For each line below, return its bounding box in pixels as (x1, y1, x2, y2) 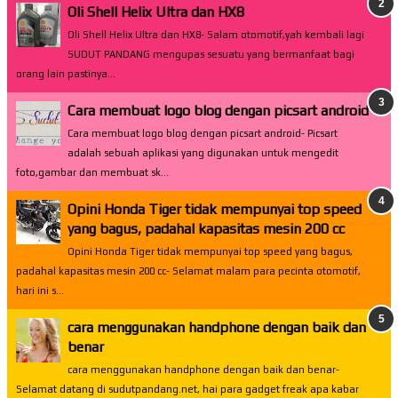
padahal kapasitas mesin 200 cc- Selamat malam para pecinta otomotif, (16, 266, 361, 277)
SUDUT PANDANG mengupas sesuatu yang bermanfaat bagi (68, 48, 354, 60)
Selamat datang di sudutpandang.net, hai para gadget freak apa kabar (16, 384, 359, 395)
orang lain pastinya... (16, 68, 115, 79)
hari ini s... (16, 285, 64, 297)
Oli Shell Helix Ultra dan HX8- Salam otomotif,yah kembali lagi (68, 28, 364, 40)
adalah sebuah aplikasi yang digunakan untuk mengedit (68, 147, 338, 159)
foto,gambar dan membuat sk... (16, 167, 169, 179)
